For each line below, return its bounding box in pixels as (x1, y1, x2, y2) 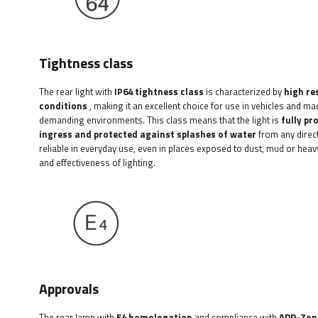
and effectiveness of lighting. (39, 155, 155, 170)
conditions (39, 98, 87, 113)
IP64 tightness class (114, 84, 204, 99)
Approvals (39, 278, 99, 300)
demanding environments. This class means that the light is (39, 112, 281, 127)
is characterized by (204, 84, 284, 99)
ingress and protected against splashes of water (39, 126, 256, 141)
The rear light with (39, 84, 114, 99)
